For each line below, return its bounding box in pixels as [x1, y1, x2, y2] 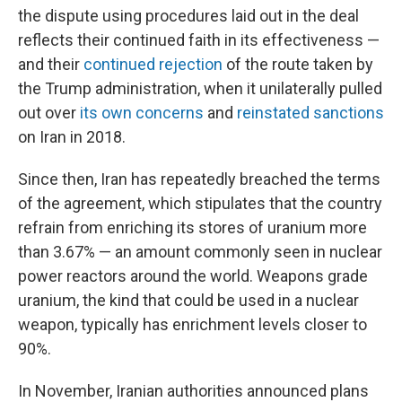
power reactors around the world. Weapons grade [18, 267, 368, 286]
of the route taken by [223, 55, 373, 74]
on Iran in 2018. [18, 127, 126, 147]
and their [18, 55, 83, 74]
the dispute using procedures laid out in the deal [18, 6, 359, 26]
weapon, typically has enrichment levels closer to [18, 315, 367, 335]
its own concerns [80, 103, 204, 123]
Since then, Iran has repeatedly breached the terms [18, 170, 380, 189]
